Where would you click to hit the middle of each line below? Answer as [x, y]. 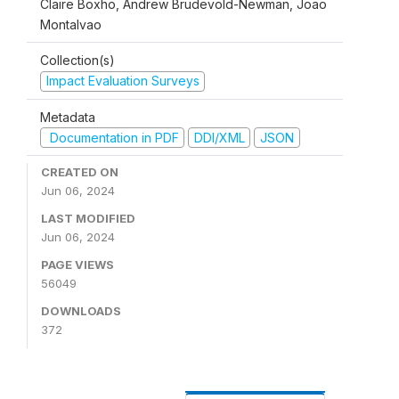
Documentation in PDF [112, 137]
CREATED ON [80, 172]
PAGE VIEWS [77, 265]
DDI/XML [219, 137]
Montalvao [71, 24]
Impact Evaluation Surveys [122, 81]
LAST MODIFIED [88, 218]
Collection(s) [77, 60]
